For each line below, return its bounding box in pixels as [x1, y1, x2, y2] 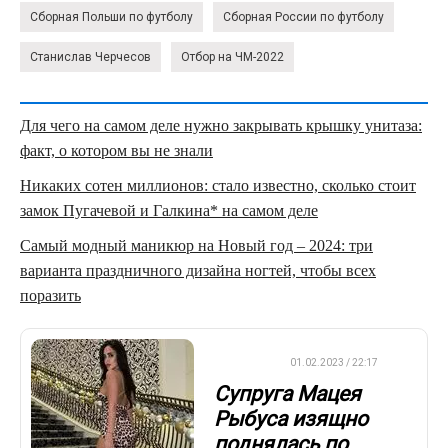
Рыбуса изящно [214, 406, 368, 431]
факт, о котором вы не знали [20, 142, 213, 160]
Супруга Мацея [214, 381, 361, 406]
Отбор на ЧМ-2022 [181, 50, 284, 65]
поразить [20, 287, 81, 305]
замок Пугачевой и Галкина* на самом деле [20, 202, 318, 220]
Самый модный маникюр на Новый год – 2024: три [20, 237, 373, 255]
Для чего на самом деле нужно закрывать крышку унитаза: [20, 117, 422, 135]
